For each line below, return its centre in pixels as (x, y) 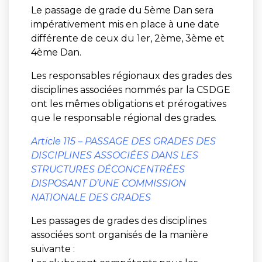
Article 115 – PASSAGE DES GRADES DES (123, 141)
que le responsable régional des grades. (123, 118)
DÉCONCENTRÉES (139, 169)
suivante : (53, 249)
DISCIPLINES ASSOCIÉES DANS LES (114, 155)
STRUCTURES (63, 169)
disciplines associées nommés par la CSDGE (130, 89)
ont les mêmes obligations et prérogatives (128, 104)
